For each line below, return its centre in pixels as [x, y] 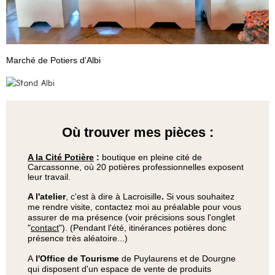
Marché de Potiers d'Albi [53, 60]
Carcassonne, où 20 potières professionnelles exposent [136, 167]
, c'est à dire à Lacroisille [114, 196]
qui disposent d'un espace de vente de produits [119, 269]
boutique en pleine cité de [152, 157]
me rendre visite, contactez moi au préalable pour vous [134, 207]
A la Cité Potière [61, 157]
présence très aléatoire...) [78, 238]
